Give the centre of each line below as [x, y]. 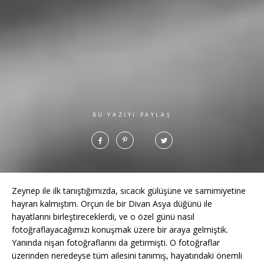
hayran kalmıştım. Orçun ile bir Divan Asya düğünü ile [112, 204]
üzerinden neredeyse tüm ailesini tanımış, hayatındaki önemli [127, 256]
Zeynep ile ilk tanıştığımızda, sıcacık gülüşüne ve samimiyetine [129, 191]
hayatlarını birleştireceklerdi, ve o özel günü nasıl [103, 217]
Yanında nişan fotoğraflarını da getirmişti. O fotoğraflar [116, 243]
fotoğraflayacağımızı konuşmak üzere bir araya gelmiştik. [120, 230]
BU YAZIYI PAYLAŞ [132, 115]
